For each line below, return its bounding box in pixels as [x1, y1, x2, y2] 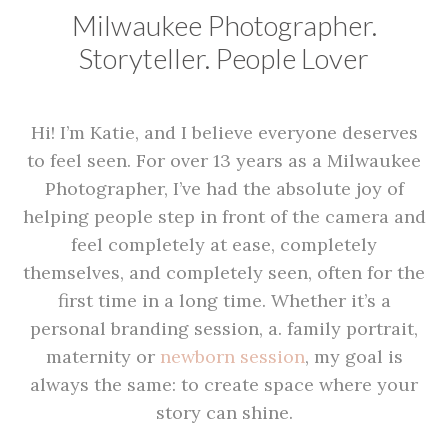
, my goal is [304, 345, 403, 369]
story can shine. [155, 401, 293, 425]
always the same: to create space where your [30, 373, 418, 397]
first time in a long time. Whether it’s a [57, 289, 391, 313]
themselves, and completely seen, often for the [23, 261, 425, 285]
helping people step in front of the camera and [22, 205, 426, 229]
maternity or [45, 345, 160, 369]
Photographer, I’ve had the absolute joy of [44, 177, 404, 201]
